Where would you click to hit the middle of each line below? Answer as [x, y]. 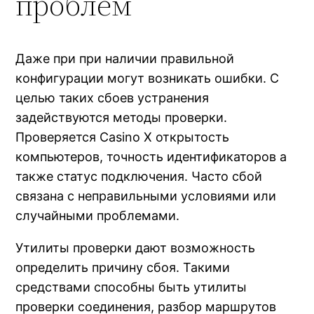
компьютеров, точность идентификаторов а [151, 156]
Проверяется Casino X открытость [123, 137]
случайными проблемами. [98, 215]
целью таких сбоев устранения [112, 97]
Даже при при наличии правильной [125, 58]
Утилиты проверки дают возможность [136, 247]
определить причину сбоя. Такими [123, 267]
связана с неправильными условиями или [146, 196]
